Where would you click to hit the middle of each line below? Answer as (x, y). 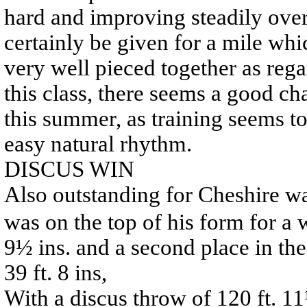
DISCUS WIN (69, 169)
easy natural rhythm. (98, 144)
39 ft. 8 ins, (56, 272)
